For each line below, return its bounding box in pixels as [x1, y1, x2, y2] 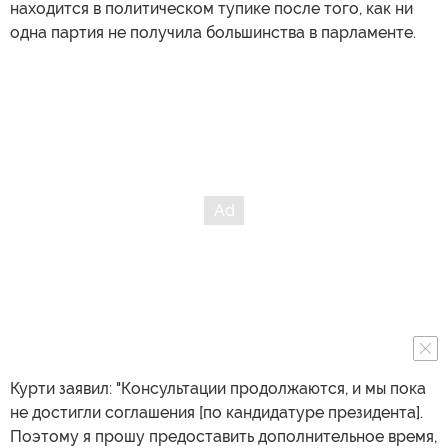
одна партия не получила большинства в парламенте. [10, 23, 416, 42]
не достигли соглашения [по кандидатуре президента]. [10, 403, 423, 422]
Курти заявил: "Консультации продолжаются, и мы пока [10, 379, 426, 398]
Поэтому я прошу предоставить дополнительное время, [10, 427, 437, 446]
